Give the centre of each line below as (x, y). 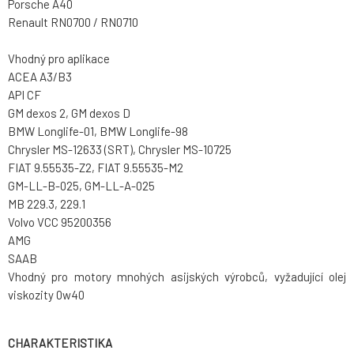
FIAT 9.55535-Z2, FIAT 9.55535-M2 (96, 168)
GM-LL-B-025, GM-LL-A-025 (81, 186)
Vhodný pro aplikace (59, 59)
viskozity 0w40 (46, 295)
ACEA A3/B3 (40, 77)
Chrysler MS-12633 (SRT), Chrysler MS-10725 (120, 150)
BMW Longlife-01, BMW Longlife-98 (98, 132)
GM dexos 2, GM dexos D (69, 113)
